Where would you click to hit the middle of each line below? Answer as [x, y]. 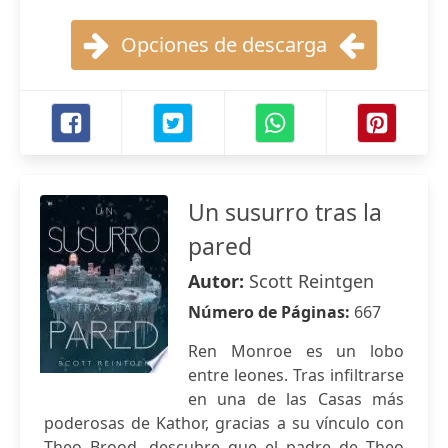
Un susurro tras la [285, 212]
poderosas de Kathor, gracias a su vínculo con [224, 423]
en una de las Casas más [296, 399]
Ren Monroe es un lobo [296, 351]
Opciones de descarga [224, 44]
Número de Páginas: [271, 312]
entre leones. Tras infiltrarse [296, 375]
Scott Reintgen [311, 281]
